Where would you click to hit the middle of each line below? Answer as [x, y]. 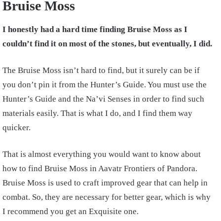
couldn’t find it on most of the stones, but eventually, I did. [107, 44]
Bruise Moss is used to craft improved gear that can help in [105, 183]
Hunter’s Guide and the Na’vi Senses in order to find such [103, 99]
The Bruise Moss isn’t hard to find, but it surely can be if [101, 71]
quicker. [17, 128]
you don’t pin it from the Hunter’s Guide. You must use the [105, 85]
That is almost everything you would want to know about [102, 154]
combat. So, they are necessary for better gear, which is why [107, 197]
